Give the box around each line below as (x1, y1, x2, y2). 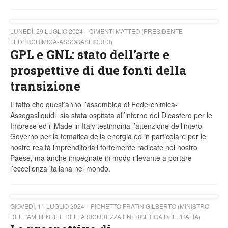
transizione (10, 78, 80, 95)
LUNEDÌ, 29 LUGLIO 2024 (10, 26, 83, 36)
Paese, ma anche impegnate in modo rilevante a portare (10, 153, 192, 163)
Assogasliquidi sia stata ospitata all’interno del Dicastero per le (10, 110, 212, 121)
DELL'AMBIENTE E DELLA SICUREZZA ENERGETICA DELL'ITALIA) (10, 212, 201, 221)
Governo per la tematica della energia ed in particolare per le (10, 131, 206, 142)
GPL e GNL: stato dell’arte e (10, 46, 169, 63)
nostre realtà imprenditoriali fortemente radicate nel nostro (10, 142, 197, 153)
